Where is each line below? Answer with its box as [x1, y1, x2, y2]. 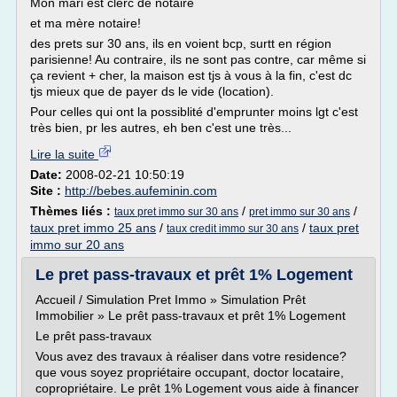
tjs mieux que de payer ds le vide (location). [30, 84, 274, 98]
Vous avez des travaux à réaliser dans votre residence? [35, 349, 346, 363]
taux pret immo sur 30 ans [114, 206, 238, 218]
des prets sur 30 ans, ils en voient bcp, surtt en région [30, 36, 331, 51]
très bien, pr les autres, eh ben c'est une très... [30, 121, 292, 135]
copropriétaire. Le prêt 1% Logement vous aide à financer [35, 381, 359, 395]
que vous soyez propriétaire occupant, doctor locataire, [35, 365, 344, 379]
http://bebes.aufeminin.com [65, 183, 217, 198]
